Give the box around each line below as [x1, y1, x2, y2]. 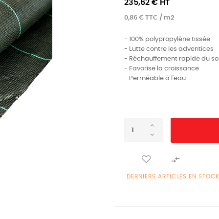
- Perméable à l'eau [124, 75, 186, 82]
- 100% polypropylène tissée [124, 36, 210, 43]
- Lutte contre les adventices [124, 46, 214, 52]
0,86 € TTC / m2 [124, 15, 174, 21]
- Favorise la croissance [124, 66, 199, 72]
